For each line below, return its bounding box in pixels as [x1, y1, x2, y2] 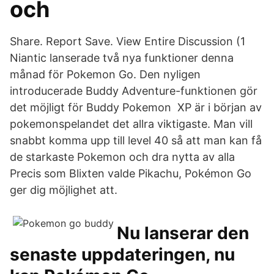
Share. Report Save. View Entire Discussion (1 [10, 35, 248, 48]
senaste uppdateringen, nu [10, 244, 235, 265]
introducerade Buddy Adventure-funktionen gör [10, 84, 257, 97]
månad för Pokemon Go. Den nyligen [10, 68, 201, 81]
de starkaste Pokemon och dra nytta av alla [10, 150, 238, 163]
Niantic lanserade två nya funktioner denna [10, 51, 234, 64]
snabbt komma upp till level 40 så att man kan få [10, 134, 262, 147]
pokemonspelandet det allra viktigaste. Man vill [10, 117, 253, 130]
